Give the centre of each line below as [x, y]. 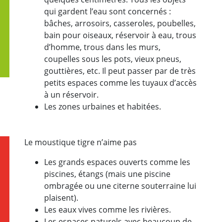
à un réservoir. [71, 94]
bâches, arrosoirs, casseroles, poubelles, [120, 23]
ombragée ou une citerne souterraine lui [120, 186]
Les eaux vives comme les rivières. [108, 209]
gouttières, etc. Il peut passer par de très [120, 71]
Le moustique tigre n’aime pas [81, 142]
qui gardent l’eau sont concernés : [108, 11]
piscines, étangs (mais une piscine [107, 174]
